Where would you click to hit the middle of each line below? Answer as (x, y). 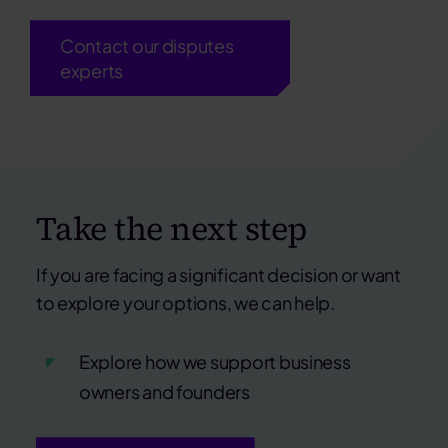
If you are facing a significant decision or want (218, 275)
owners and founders (164, 392)
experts (91, 71)
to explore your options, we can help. (185, 303)
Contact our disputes (146, 46)
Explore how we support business (215, 362)
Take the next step (171, 229)
